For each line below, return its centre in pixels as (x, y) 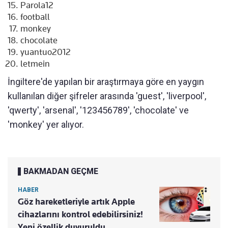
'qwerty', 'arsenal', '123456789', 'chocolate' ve (98, 110)
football (35, 17)
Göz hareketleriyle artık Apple (76, 202)
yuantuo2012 (46, 52)
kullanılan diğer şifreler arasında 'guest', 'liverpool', (107, 96)
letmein (35, 64)
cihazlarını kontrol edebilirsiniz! (80, 215)
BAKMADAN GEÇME (61, 172)
